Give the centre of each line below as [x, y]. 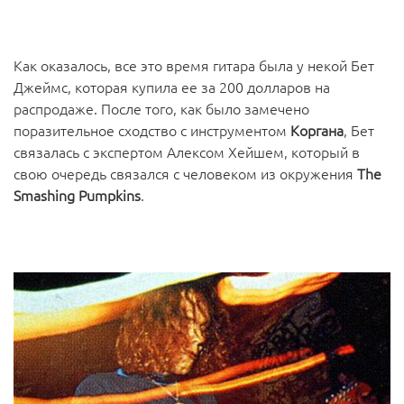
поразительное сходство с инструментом [152, 130]
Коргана [317, 130]
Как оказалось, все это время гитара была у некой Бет [194, 65]
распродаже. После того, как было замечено [161, 108]
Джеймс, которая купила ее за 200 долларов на [172, 87]
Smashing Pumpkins [77, 195]
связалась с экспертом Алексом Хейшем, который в [187, 151]
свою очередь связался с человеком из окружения [185, 173]
